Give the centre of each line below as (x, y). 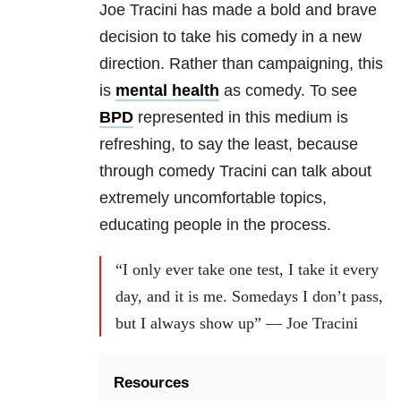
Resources (151, 383)
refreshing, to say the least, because (229, 145)
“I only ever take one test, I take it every (247, 270)
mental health (167, 91)
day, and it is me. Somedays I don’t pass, (249, 297)
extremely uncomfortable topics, (213, 198)
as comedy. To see (288, 91)
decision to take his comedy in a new (230, 37)
